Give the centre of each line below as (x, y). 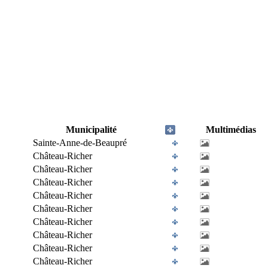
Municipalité (91, 130)
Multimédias (231, 130)
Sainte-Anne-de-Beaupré (80, 143)
